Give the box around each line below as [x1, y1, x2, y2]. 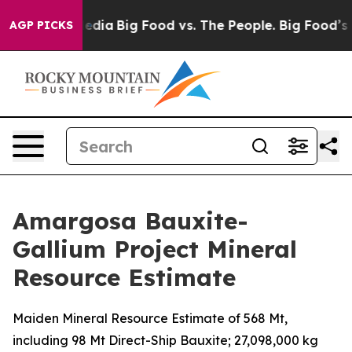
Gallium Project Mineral [13, 234, 297, 264]
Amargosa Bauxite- [13, 206, 248, 236]
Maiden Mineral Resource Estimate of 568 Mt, [13, 310, 288, 326]
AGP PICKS [9, 18, 73, 32]
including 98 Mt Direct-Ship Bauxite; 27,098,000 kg [13, 332, 318, 348]
